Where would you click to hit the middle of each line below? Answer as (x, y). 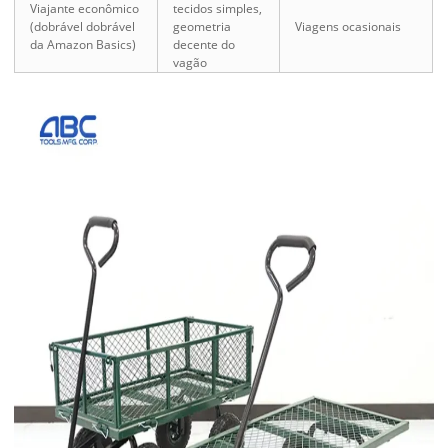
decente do (204, 44)
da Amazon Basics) (83, 44)
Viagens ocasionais (348, 26)
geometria (202, 26)
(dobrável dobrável (83, 26)
